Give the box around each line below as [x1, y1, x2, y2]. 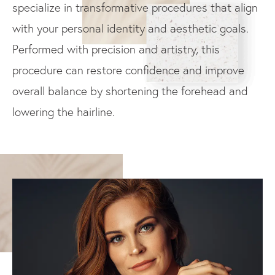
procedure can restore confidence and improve [12, 63, 244, 77]
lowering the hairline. [12, 104, 115, 119]
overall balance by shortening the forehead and [12, 83, 248, 98]
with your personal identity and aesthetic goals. [12, 21, 249, 36]
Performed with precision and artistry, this [12, 42, 220, 56]
